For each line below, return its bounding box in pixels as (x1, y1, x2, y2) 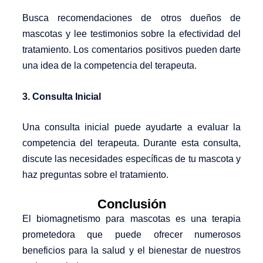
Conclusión (97, 196, 166, 211)
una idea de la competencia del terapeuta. (22, 60, 197, 71)
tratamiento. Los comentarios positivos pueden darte (22, 45, 241, 55)
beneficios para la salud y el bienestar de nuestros (22, 245, 241, 255)
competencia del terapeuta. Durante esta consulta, (22, 138, 241, 149)
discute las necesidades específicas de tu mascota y (22, 154, 241, 164)
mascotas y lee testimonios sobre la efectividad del (22, 29, 241, 39)
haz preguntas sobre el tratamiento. (22, 170, 168, 180)
